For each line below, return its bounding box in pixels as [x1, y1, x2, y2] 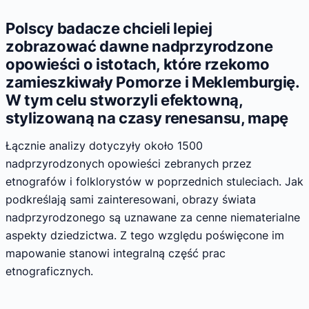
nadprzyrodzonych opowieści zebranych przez [6, 156, 252, 170]
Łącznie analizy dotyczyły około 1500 [6, 138, 203, 152]
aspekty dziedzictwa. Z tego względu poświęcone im [6, 228, 284, 242]
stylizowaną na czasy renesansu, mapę [6, 109, 289, 128]
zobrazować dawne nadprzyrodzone [6, 37, 273, 56]
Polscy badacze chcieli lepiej [6, 19, 212, 38]
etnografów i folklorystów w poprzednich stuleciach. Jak [6, 174, 303, 188]
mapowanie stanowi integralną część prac [6, 246, 226, 260]
